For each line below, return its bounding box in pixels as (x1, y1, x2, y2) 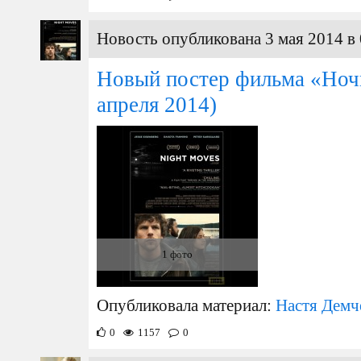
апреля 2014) (97, 93, 217, 117)
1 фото (162, 248, 193, 260)
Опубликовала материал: (97, 297, 276, 314)
